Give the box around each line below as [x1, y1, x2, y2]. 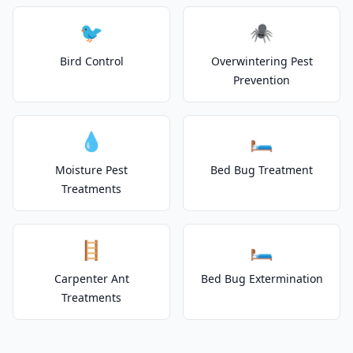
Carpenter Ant [54, 271, 129, 286]
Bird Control [59, 54, 124, 69]
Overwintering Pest [210, 54, 313, 69]
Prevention [233, 72, 290, 87]
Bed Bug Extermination [200, 271, 323, 286]
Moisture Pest [55, 162, 128, 177]
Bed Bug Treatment [210, 162, 313, 177]
